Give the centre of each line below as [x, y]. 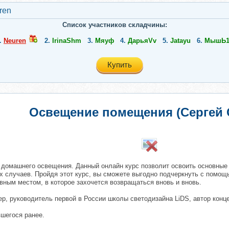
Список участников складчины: [114, 25]
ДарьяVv [142, 41]
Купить [120, 65]
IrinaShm [67, 41]
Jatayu [180, 41]
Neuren [15, 41]
